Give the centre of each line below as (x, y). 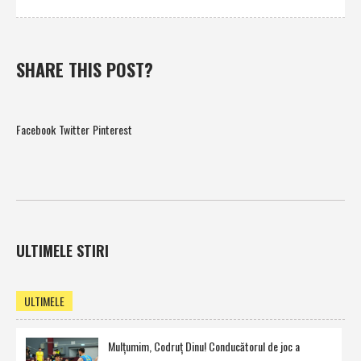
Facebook (36, 130)
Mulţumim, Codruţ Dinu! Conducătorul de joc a (204, 346)
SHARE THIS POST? (85, 70)
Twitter (74, 130)
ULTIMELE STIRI (62, 251)
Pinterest (112, 130)
